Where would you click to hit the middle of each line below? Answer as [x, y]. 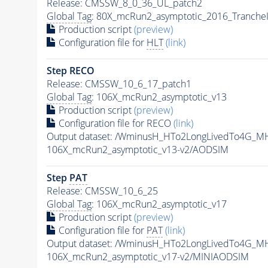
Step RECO [70, 70]
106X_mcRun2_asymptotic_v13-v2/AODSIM [137, 149]
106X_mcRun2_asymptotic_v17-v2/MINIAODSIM [147, 256]
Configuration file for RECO [115, 123]
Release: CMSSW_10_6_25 [102, 191]
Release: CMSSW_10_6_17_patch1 [119, 83]
